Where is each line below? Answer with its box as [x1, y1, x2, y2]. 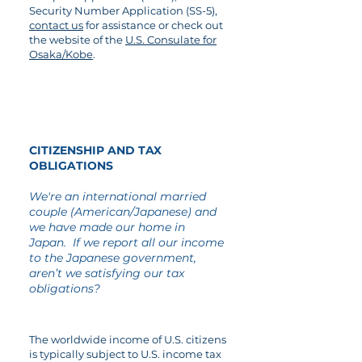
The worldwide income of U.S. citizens [29, 333, 226, 346]
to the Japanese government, [29, 250, 196, 265]
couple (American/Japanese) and [29, 204, 217, 219]
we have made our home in [29, 220, 185, 234]
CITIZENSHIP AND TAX [29, 143, 162, 158]
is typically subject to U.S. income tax [29, 347, 221, 360]
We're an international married [29, 189, 206, 204]
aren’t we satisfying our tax [29, 266, 184, 280]
